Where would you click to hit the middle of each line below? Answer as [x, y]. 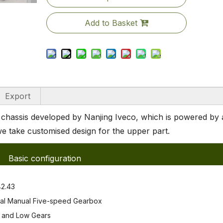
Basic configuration [45, 158]
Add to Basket [111, 23]
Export [18, 96]
